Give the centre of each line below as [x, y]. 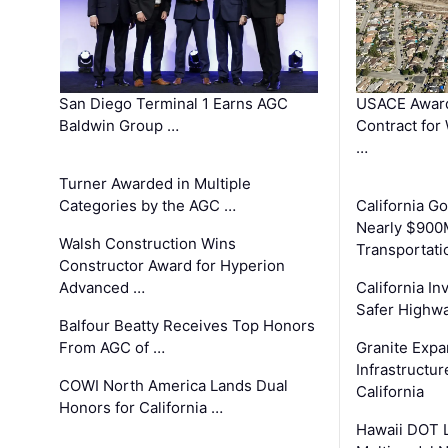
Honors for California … [141, 408]
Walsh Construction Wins [148, 244]
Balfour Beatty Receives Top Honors [187, 326]
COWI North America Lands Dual [174, 386]
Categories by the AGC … [148, 206]
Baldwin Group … [119, 126]
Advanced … [102, 288]
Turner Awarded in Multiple [155, 184]
